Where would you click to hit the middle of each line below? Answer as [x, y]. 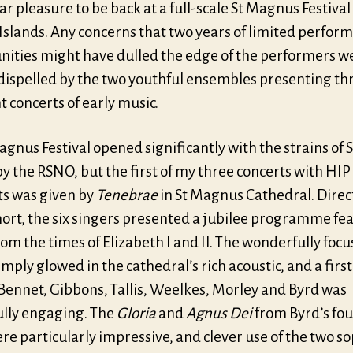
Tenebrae [128, 195]
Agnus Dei [218, 313]
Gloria [137, 313]
